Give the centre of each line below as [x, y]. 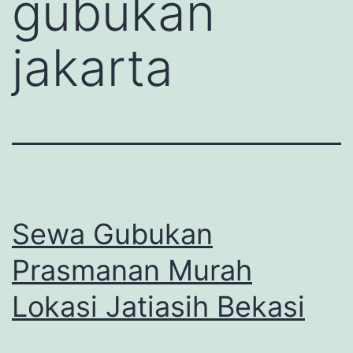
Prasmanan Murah [132, 271]
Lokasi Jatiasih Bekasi [158, 307]
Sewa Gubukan [112, 234]
